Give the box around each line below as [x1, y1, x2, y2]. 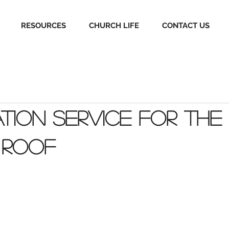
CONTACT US [162, 21, 210, 30]
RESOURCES [20, 21, 66, 30]
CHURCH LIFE [88, 21, 139, 30]
